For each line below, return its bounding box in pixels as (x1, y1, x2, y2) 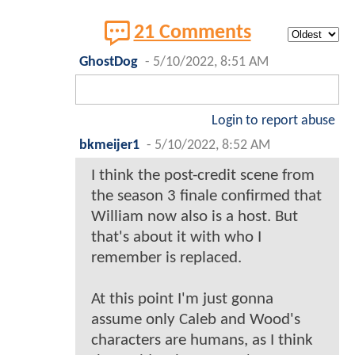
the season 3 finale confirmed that (91, 188, 322, 205)
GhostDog (79, 55, 138, 70)
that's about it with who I (91, 229, 261, 246)
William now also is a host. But (91, 208, 298, 226)
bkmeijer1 (79, 139, 139, 153)
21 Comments (133, 23, 251, 44)
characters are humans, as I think (91, 332, 313, 349)
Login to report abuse (212, 114, 335, 128)
